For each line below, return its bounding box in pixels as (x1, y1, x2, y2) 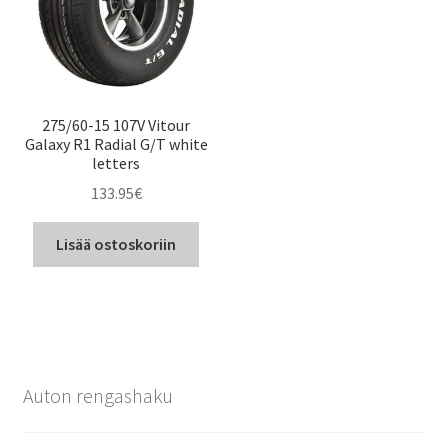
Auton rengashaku (22, 383, 173, 409)
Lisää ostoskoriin (56, 234, 177, 255)
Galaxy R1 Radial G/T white (24, 133, 208, 154)
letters (92, 152, 141, 173)
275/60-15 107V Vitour (42, 114, 191, 135)
